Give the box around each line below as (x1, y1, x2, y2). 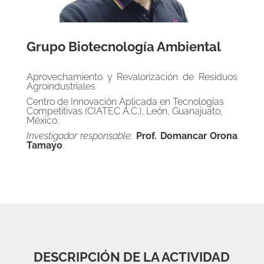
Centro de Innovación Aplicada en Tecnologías (26, 96, 224, 107)
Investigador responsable (26, 130, 131, 141)
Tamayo (26, 140, 62, 151)
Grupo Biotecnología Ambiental (26, 39, 221, 54)
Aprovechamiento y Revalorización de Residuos (26, 71, 238, 82)
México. (26, 115, 59, 126)
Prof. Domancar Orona (136, 130, 238, 141)
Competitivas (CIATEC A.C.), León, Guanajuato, (26, 105, 223, 117)
